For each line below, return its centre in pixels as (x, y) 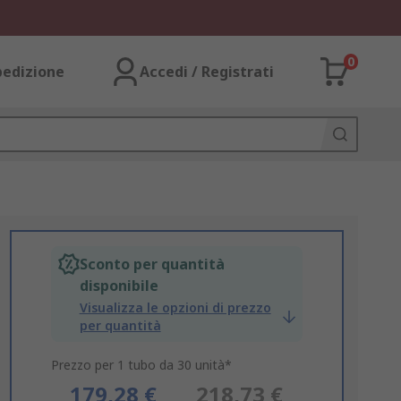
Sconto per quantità (152, 264)
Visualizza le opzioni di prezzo (175, 307)
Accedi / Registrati (207, 72)
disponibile (119, 286)
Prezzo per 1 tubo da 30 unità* (141, 365)
